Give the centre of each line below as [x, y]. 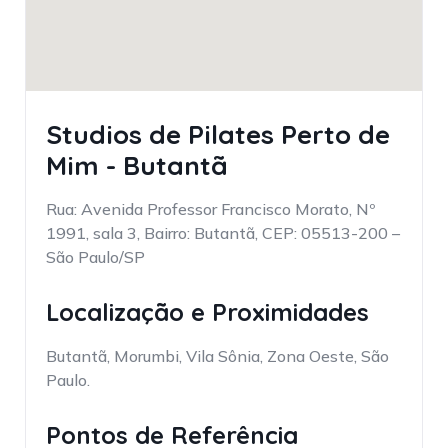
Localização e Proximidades [207, 311]
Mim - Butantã [137, 165]
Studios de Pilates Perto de [218, 134]
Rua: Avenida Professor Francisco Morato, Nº [210, 208]
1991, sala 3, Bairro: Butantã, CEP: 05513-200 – [223, 232]
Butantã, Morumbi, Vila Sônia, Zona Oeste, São [217, 356]
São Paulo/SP [95, 256]
